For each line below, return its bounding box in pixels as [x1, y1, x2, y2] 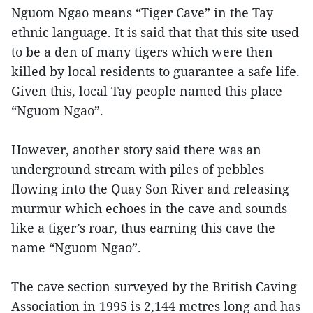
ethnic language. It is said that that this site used [11, 24, 299, 41]
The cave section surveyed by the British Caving [11, 278, 297, 295]
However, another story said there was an [11, 141, 261, 158]
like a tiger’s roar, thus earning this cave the [11, 219, 275, 236]
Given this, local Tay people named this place [11, 82, 282, 99]
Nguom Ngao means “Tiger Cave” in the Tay [11, 4, 273, 21]
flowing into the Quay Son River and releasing [11, 180, 289, 197]
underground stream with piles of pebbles [11, 161, 264, 177]
